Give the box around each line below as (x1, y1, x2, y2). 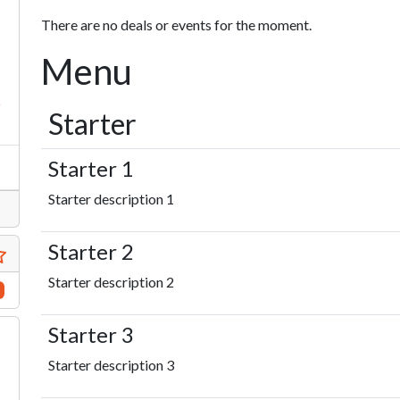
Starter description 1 (48, 190, 174, 207)
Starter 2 (48, 238, 134, 264)
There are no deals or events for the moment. (41, 16, 312, 33)
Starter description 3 (48, 356, 174, 373)
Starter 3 (48, 321, 134, 347)
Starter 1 (48, 155, 134, 181)
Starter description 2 (48, 273, 174, 290)
